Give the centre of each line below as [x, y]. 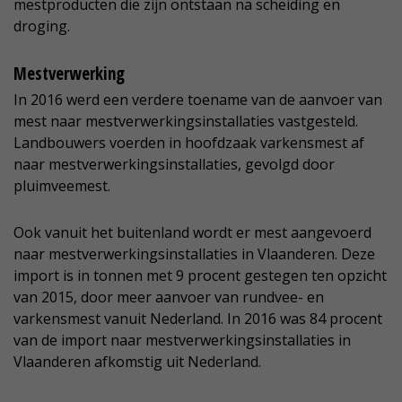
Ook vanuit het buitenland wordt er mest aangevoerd [192, 233]
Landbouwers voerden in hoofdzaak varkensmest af [189, 143]
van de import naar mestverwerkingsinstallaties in [182, 341]
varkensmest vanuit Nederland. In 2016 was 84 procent [198, 319]
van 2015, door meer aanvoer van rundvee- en [169, 297]
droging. [42, 26]
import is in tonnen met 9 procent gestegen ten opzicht [200, 276]
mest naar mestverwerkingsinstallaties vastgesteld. [186, 122]
